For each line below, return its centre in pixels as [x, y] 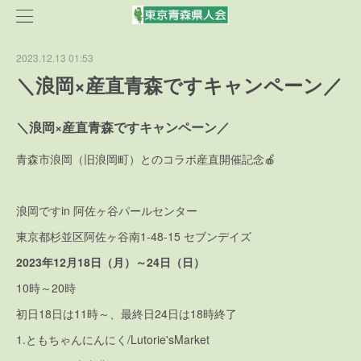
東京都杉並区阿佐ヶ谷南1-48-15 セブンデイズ [134, 236]
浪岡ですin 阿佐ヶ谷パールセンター [107, 210]
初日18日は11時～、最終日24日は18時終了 [127, 313]
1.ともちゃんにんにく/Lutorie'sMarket [113, 339]
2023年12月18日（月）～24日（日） [110, 261]
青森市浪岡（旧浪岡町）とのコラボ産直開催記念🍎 [146, 158]
